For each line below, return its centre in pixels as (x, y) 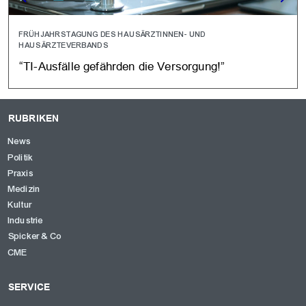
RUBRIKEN (34, 119)
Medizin (25, 189)
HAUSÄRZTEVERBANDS (64, 45)
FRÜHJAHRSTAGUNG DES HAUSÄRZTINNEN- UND (113, 34)
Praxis (21, 173)
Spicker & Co (35, 237)
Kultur (20, 205)
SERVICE (29, 287)
